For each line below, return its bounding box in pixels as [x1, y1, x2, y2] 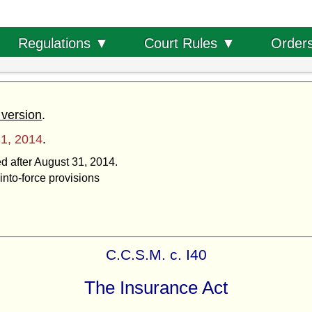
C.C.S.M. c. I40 [105, 246, 207, 263]
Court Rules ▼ [143, 35, 235, 51]
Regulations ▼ [17, 35, 109, 51]
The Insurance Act [84, 276, 228, 298]
